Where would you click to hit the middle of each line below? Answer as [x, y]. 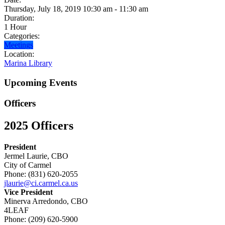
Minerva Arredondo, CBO [46, 201]
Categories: [22, 36]
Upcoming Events [40, 82]
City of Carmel [28, 165]
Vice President [28, 192]
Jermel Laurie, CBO [36, 156]
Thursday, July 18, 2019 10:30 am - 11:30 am [76, 9]
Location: [19, 54]
